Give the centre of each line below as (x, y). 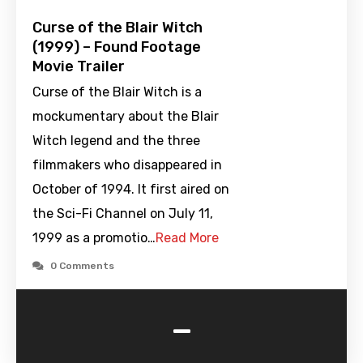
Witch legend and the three (116, 141)
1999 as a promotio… (94, 238)
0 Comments (82, 266)
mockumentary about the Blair (126, 117)
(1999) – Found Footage (117, 47)
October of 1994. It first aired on (131, 190)
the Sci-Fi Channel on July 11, (123, 214)
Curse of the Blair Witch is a (117, 92)
